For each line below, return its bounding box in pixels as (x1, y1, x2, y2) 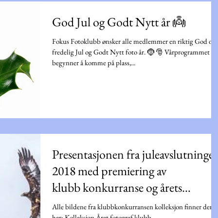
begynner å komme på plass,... (52, 58, 135, 68)
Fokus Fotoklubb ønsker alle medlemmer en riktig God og (52, 36, 216, 46)
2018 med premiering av (52, 162, 166, 179)
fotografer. (52, 195, 102, 212)
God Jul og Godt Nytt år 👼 (52, 14, 185, 31)
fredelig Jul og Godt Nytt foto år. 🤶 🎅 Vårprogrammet (52, 47, 210, 57)
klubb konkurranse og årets (52, 179, 182, 196)
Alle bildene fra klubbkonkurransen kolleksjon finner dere (52, 201, 215, 211)
